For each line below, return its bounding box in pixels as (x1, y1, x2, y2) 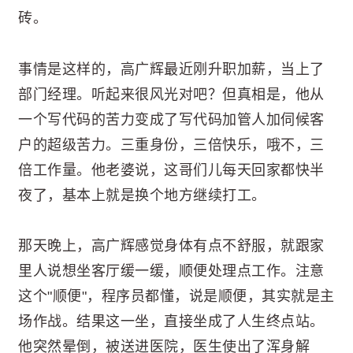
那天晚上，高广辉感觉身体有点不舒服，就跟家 (18, 238, 325, 255)
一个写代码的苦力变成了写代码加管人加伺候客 (18, 111, 325, 128)
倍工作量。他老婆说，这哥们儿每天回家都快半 (18, 162, 325, 178)
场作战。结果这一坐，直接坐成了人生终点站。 (18, 314, 325, 330)
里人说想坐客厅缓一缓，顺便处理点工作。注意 (18, 263, 325, 280)
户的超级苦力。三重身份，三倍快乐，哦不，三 (18, 136, 325, 153)
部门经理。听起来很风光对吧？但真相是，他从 (18, 86, 325, 102)
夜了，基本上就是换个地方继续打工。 (18, 187, 266, 203)
